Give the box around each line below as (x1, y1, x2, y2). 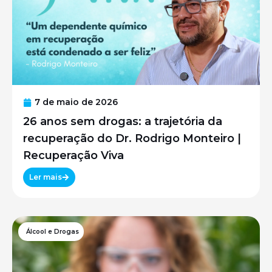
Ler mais (29, 172, 62, 182)
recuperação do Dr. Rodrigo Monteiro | (23, 131, 241, 145)
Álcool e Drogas (26, 228, 79, 236)
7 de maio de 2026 (35, 97, 118, 108)
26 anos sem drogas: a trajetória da (23, 114, 222, 128)
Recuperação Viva (23, 148, 124, 162)
